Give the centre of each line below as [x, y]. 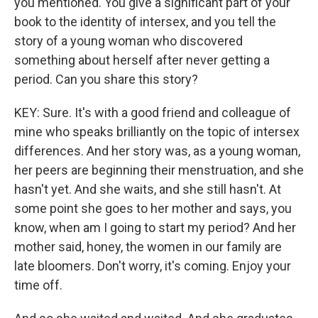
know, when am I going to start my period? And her [155, 227]
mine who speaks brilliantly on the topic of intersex [157, 132]
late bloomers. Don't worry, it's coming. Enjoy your [153, 266]
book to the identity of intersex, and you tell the [145, 22]
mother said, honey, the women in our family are [148, 247]
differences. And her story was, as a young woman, [157, 151]
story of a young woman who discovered [128, 41]
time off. [38, 285]
